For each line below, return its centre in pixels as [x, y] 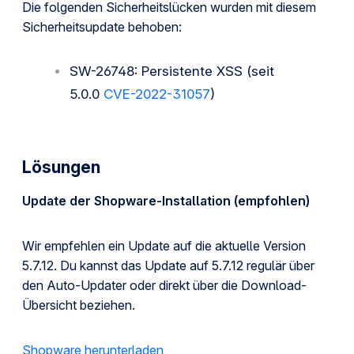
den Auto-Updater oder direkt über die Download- [164, 285]
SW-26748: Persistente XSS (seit [172, 71]
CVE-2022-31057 [157, 94]
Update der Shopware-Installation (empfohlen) [166, 201]
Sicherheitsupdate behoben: [102, 27]
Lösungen [61, 167]
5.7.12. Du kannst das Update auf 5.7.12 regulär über [168, 265]
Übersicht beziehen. [79, 305]
